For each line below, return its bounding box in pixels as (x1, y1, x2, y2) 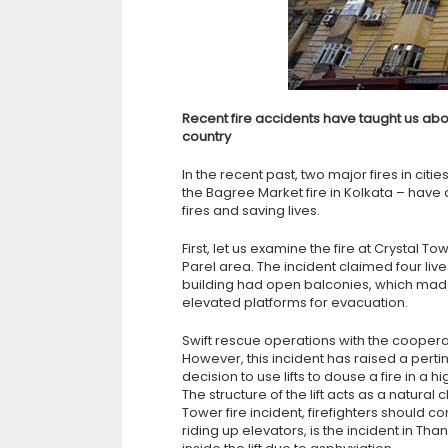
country (182, 127, 231, 146)
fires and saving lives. (182, 201, 320, 220)
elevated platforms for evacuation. (182, 293, 408, 312)
